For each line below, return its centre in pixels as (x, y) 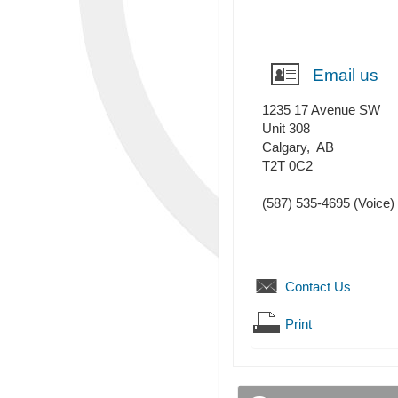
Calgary (284, 147)
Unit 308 (286, 129)
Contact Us (318, 287)
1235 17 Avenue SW (321, 110)
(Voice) (372, 203)
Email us (346, 76)
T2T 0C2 (287, 166)
